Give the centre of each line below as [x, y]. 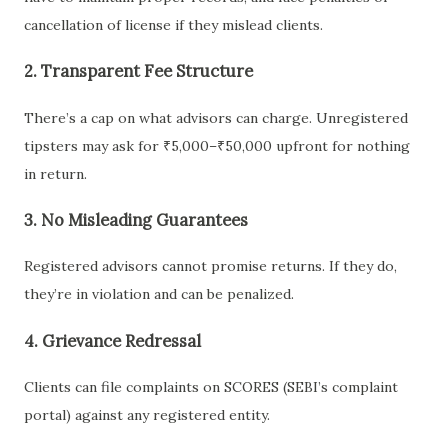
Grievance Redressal [121, 340]
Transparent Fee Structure [147, 71]
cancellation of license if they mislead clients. [173, 24]
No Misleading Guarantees [144, 220]
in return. [55, 173]
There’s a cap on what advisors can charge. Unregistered [216, 117]
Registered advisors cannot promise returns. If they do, [210, 266]
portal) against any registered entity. [147, 415]
